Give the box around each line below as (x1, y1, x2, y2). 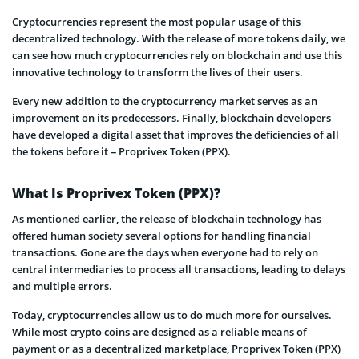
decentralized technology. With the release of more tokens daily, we (12, 30, 345, 46)
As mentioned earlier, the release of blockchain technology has (12, 211, 321, 226)
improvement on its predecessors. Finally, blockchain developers (12, 110, 331, 125)
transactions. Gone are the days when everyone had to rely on (12, 244, 318, 260)
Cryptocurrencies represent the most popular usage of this (12, 14, 301, 29)
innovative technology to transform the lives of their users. (12, 64, 303, 79)
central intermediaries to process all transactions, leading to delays (12, 261, 345, 276)
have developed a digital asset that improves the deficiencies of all (12, 127, 339, 142)
